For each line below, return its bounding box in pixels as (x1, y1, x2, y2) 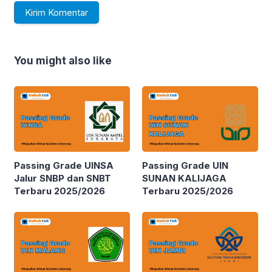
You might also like (14, 55, 112, 67)
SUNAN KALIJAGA (142, 172, 226, 184)
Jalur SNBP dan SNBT (14, 172, 111, 184)
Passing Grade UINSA (14, 159, 114, 171)
